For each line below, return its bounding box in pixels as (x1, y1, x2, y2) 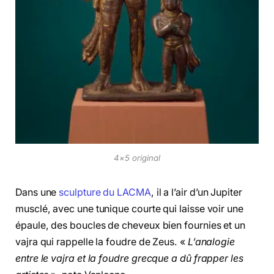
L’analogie (187, 235, 235, 248)
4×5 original (114, 152, 160, 163)
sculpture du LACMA (59, 186, 151, 198)
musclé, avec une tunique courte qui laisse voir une (15, 202, 243, 215)
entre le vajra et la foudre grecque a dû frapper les (15, 252, 243, 264)
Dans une (15, 186, 59, 198)
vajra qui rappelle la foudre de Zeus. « (15, 235, 188, 248)
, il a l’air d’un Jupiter (150, 186, 242, 198)
